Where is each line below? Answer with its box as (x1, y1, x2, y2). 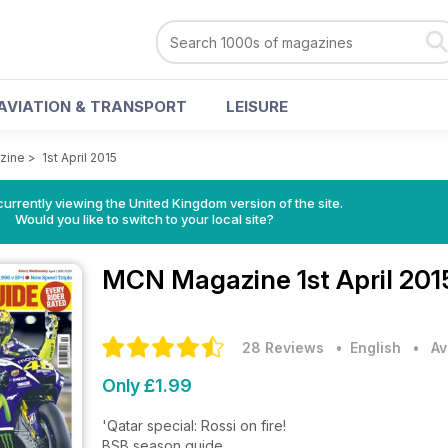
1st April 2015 (42, 150, 117, 165)
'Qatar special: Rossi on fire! (102, 417, 286, 434)
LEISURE (226, 97, 288, 116)
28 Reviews (242, 339, 324, 356)
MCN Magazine (102, 264, 297, 295)
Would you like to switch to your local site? (14, 211, 274, 227)
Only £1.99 (102, 375, 192, 396)
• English (328, 339, 401, 356)
